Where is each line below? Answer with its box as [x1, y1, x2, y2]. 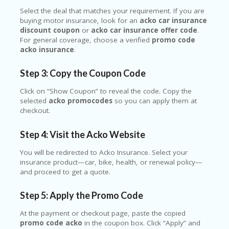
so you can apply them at [112, 96, 197, 106]
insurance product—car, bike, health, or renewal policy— [20, 157, 202, 167]
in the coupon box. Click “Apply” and [82, 218, 200, 227]
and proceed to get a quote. [20, 167, 110, 176]
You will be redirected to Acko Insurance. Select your [20, 147, 188, 157]
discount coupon [20, 25, 80, 35]
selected [20, 96, 49, 106]
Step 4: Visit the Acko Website [20, 128, 145, 140]
